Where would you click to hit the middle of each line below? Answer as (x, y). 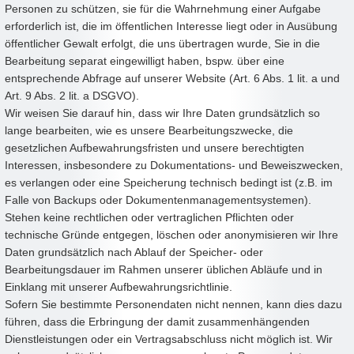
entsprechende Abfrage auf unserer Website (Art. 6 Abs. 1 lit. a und (172, 78)
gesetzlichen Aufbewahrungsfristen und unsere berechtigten (154, 147)
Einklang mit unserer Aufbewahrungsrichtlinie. (119, 286)
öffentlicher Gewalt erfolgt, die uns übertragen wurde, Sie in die (162, 43)
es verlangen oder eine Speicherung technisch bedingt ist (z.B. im (169, 182)
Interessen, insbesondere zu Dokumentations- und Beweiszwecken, (174, 165)
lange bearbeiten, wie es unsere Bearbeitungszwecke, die (149, 130)
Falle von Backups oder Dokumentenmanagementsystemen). (158, 200)
